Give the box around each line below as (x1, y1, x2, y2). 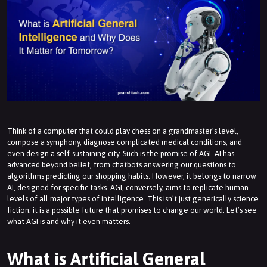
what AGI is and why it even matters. (7, 217, 131, 226)
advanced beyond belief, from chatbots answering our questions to (7, 160, 236, 170)
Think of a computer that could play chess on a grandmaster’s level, (7, 126, 238, 136)
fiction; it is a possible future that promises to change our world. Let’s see (7, 206, 257, 215)
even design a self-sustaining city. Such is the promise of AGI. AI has (7, 149, 234, 159)
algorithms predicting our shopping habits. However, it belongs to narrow (7, 172, 256, 181)
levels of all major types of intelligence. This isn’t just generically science (7, 194, 259, 204)
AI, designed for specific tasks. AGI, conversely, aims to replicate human (7, 183, 249, 193)
